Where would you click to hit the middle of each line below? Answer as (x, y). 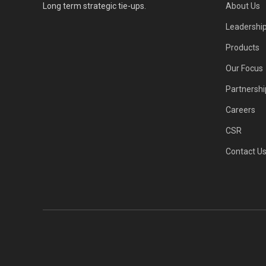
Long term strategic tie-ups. (94, 6)
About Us (243, 6)
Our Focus (244, 68)
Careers (240, 110)
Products (242, 47)
